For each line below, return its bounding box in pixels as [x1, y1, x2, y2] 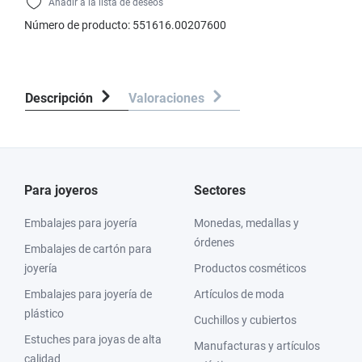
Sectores [194, 183, 246, 198]
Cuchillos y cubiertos [194, 314, 297, 326]
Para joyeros [24, 183, 98, 198]
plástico [24, 307, 64, 320]
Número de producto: [24, 19, 133, 32]
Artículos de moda [194, 288, 284, 301]
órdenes [194, 236, 234, 249]
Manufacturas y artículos [194, 339, 320, 352]
